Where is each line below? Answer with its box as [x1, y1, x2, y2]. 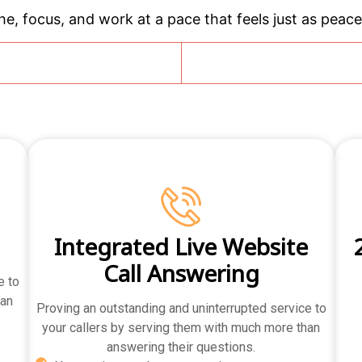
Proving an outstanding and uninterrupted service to [36, 300, 326, 316]
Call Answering [103, 255, 259, 289]
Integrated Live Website [54, 229, 308, 263]
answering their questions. [107, 339, 255, 355]
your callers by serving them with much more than [42, 319, 320, 335]
